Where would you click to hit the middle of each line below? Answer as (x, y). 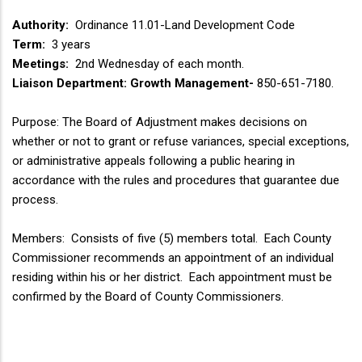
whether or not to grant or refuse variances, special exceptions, (181, 142)
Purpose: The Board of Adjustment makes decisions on (160, 122)
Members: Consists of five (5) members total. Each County (172, 239)
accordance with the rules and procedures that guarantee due (176, 181)
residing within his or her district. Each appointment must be (172, 278)
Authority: (40, 25)
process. (35, 200)
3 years (68, 45)
